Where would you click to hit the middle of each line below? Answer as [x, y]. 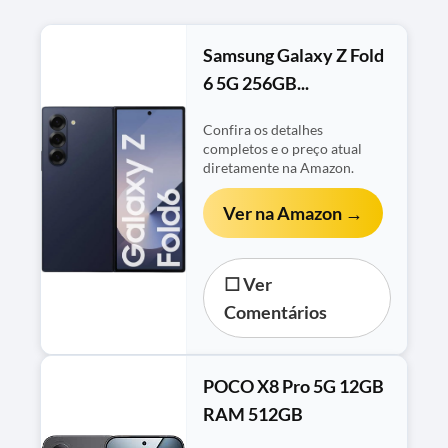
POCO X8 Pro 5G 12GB [294, 385]
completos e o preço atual [283, 148]
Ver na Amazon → [293, 212]
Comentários [276, 311]
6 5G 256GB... [256, 82]
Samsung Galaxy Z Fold [294, 54]
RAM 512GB [253, 413]
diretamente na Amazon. [279, 167]
